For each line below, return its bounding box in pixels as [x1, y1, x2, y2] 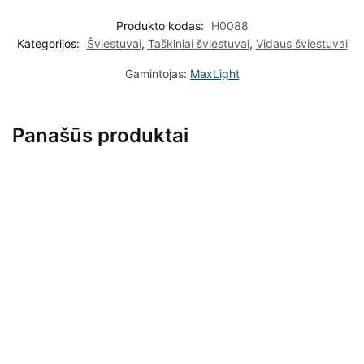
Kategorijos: [16, 37, 83, 51]
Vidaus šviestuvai [255, 37, 348, 51]
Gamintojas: [124, 67, 190, 81]
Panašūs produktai [12, 123, 188, 148]
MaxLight [189, 67, 240, 81]
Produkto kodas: [115, 19, 207, 33]
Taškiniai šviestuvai [147, 37, 249, 51]
